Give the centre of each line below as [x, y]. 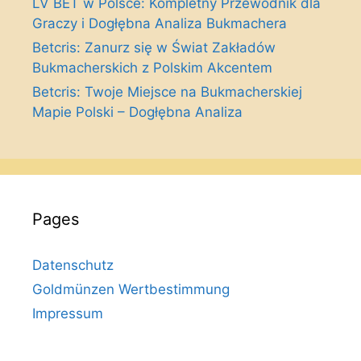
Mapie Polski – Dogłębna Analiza [137, 112]
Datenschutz [73, 265]
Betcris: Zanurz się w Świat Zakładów [154, 48]
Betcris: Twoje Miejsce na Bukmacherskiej [167, 92]
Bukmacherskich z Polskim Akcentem [152, 68]
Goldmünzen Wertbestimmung [131, 289]
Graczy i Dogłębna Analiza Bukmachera [160, 23]
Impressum [68, 313]
